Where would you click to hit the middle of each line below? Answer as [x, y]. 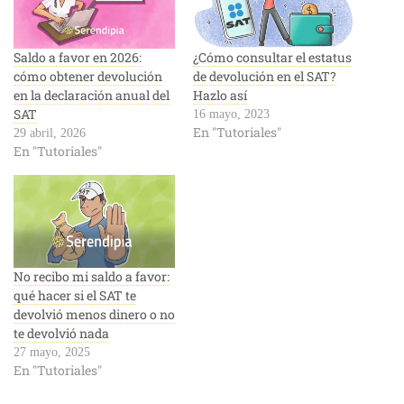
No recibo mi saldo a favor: [92, 276]
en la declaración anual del [92, 96]
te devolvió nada [61, 333]
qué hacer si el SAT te [75, 295]
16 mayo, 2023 [231, 115]
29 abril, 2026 [50, 133]
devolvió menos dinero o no [94, 314]
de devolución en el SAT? [265, 77]
